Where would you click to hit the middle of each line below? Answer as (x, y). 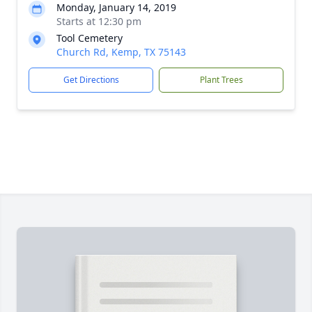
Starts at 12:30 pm (99, 21)
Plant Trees (221, 80)
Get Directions (91, 80)
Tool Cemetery (89, 38)
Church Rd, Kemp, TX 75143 (121, 52)
